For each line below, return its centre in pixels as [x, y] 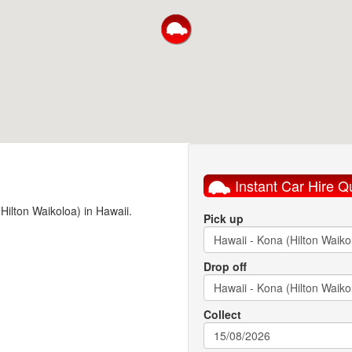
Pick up [224, 218]
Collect [222, 314]
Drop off [225, 266]
